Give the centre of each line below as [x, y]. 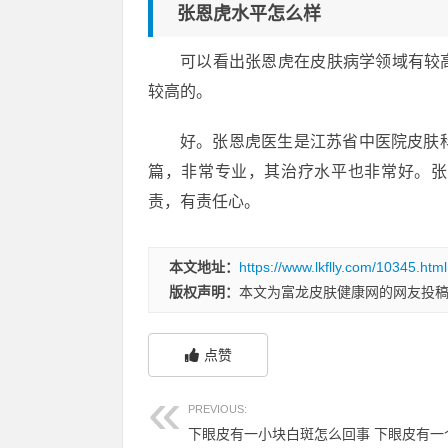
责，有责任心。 [204, 201]
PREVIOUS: [217, 409]
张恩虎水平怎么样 [249, 14]
